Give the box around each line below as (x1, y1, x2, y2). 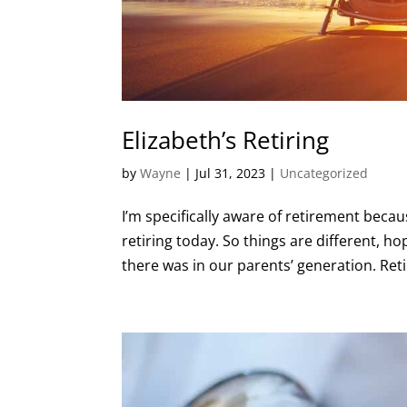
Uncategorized (280, 164, 369, 182)
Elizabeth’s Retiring (122, 123, 330, 156)
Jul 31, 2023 (195, 164, 266, 182)
